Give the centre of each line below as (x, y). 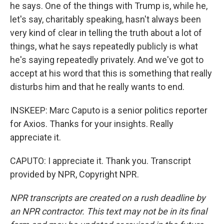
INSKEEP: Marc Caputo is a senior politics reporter (109, 110)
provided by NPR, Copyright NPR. (74, 174)
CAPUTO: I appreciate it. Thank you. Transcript (100, 161)
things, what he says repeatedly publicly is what (104, 46)
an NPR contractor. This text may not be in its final (108, 211)
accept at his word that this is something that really (111, 73)
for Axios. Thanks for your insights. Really (92, 124)
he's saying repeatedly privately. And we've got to (107, 60)
